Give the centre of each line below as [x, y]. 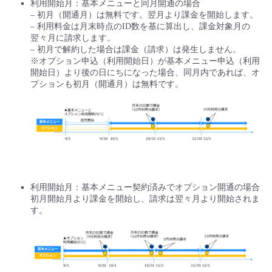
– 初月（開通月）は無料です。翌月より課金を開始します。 [144, 15]
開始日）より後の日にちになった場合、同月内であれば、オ [145, 73]
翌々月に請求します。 [73, 38]
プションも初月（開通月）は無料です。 [107, 84]
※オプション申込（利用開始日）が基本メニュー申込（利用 [145, 61]
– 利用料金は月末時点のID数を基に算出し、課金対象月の [140, 27]
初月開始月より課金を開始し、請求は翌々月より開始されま [145, 199]
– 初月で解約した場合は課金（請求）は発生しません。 [136, 50]
